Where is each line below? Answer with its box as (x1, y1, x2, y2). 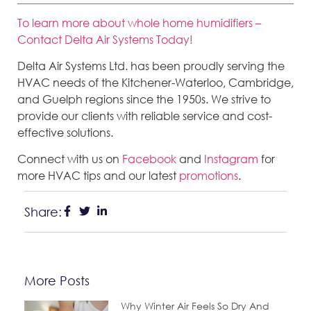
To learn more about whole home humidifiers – (17, 15, 261, 30)
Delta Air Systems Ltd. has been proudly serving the (17, 58, 285, 73)
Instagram (204, 151, 258, 167)
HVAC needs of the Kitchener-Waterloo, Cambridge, (17, 74, 294, 90)
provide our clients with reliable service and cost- (17, 108, 272, 123)
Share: (24, 204, 62, 220)
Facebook (122, 151, 176, 167)
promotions (179, 168, 238, 183)
